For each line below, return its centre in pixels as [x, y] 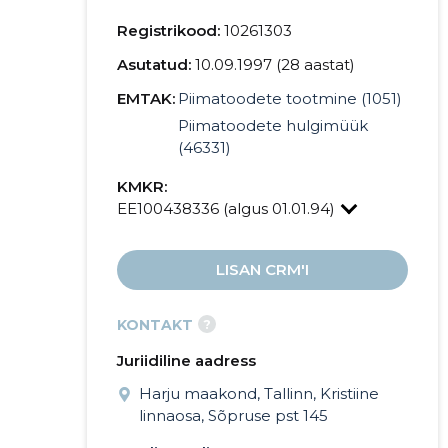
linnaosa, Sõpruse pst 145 [233, 415]
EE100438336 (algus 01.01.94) [227, 208]
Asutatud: [153, 64]
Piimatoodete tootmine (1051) [289, 98]
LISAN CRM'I [262, 269]
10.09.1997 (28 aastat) [274, 64]
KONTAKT [154, 325]
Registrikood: [168, 30]
